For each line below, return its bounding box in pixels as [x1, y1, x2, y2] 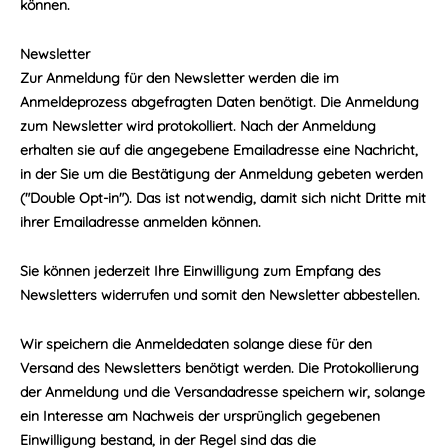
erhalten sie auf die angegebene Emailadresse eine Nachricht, [20, 141, 418, 159]
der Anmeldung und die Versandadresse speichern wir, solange [20, 383, 425, 401]
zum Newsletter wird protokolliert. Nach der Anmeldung [20, 117, 376, 135]
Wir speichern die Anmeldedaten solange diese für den [20, 335, 372, 353]
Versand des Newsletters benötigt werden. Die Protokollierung [20, 359, 419, 377]
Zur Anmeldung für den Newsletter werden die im [20, 69, 339, 87]
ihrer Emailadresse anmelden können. [20, 213, 265, 231]
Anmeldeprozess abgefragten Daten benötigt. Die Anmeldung [20, 93, 419, 111]
